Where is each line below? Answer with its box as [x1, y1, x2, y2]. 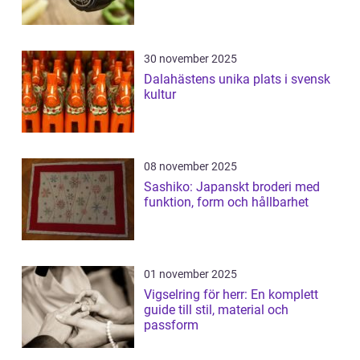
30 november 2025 [144, 52, 237, 66]
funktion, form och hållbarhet [144, 194, 309, 211]
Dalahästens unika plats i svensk [144, 72, 330, 88]
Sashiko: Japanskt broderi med [144, 179, 320, 195]
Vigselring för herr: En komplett [144, 287, 318, 303]
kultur [144, 87, 176, 103]
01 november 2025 [144, 268, 237, 281]
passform [144, 317, 198, 333]
